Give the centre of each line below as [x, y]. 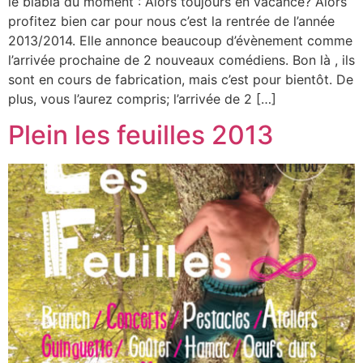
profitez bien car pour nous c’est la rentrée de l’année [171, 21]
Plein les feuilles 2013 [141, 135]
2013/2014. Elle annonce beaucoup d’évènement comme [180, 40]
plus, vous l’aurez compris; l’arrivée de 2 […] [142, 98]
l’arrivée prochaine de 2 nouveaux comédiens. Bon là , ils [181, 60]
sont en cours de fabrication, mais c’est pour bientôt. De [181, 79]
